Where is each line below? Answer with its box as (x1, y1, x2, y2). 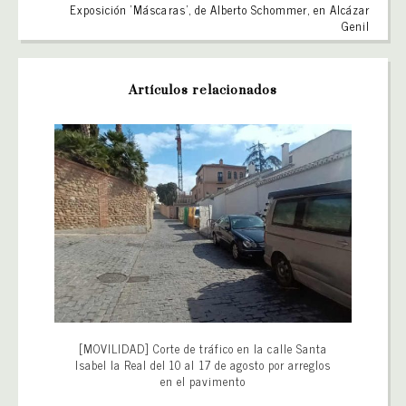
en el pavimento (159, 371, 246, 391)
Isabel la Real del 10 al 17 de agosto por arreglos (74, 354, 332, 374)
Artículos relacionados (128, 82, 278, 99)
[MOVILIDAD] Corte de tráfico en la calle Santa (79, 338, 327, 358)
